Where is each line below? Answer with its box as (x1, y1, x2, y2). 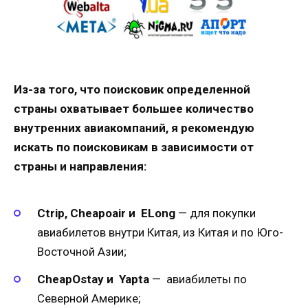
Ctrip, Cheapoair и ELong (37, 206, 178, 221)
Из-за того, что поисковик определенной (14, 82, 250, 96)
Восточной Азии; (37, 245, 126, 259)
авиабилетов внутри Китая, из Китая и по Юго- (37, 225, 283, 240)
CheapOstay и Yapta (37, 272, 149, 287)
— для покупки (178, 206, 256, 221)
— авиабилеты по (149, 272, 247, 287)
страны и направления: (14, 159, 146, 173)
